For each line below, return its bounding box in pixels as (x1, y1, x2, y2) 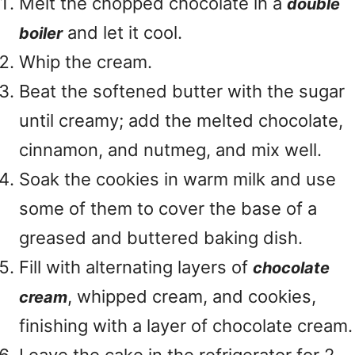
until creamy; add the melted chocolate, (19, 110, 343, 131)
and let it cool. (63, 22, 182, 43)
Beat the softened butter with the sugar (19, 81, 345, 101)
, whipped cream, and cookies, (67, 286, 316, 307)
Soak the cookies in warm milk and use (19, 169, 336, 189)
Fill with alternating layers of (19, 257, 253, 277)
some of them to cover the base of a (19, 198, 317, 219)
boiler (19, 24, 63, 43)
